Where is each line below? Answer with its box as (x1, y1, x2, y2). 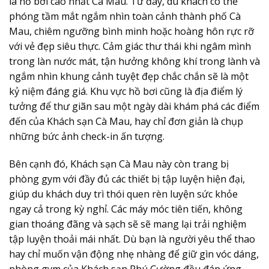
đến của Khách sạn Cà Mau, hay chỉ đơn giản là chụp (9, 114, 243, 128)
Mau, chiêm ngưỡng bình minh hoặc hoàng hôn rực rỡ (9, 24, 254, 38)
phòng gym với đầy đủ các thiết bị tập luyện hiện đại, (9, 172, 245, 186)
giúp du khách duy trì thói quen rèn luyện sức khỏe (9, 187, 238, 201)
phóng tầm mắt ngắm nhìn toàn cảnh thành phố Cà (9, 9, 241, 23)
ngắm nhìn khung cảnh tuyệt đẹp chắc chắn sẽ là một (9, 69, 249, 83)
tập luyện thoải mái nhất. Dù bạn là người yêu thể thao (9, 232, 255, 246)
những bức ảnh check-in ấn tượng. (9, 129, 165, 143)
